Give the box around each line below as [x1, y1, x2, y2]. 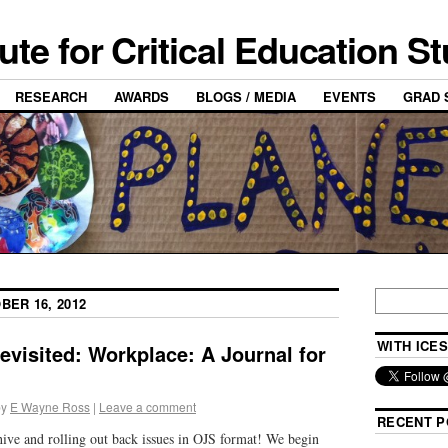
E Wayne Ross [10, 398, 90, 416]
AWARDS [114, 87, 169, 107]
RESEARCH [15, 87, 87, 107]
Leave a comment [99, 398, 196, 416]
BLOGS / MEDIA [196, 87, 296, 107]
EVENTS [323, 87, 376, 107]
